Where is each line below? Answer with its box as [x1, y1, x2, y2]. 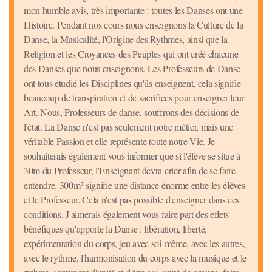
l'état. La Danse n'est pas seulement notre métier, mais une [24, 120, 234, 134]
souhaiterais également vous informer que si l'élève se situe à [24, 149, 241, 163]
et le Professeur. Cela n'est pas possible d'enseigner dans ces [24, 193, 240, 206]
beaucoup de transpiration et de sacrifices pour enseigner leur [24, 91, 245, 104]
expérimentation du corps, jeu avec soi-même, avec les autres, [24, 237, 245, 250]
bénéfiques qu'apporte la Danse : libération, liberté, [24, 222, 208, 236]
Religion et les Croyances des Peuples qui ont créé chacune [24, 47, 239, 61]
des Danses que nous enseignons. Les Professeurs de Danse [24, 62, 241, 75]
